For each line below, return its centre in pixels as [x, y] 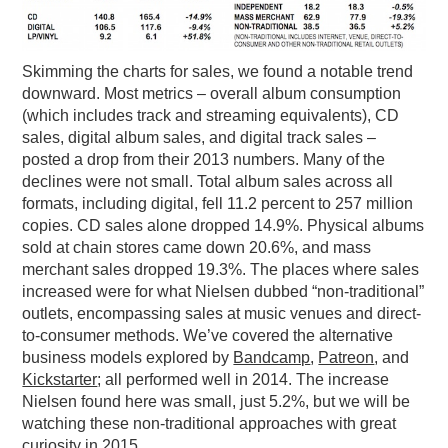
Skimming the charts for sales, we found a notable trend [218, 72]
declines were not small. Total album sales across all [208, 182]
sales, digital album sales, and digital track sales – [199, 138]
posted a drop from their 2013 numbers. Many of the [204, 160]
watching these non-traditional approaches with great [209, 424]
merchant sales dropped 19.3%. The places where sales [221, 270]
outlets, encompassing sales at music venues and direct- [222, 314]
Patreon [346, 358]
